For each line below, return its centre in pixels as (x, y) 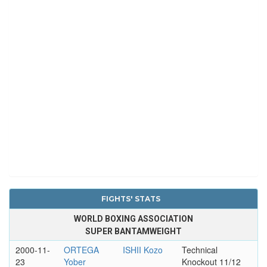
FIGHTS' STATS (131, 198)
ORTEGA (81, 249)
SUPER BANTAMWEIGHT (133, 231)
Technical (199, 249)
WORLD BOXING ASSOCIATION (133, 218)
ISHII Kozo (142, 249)
